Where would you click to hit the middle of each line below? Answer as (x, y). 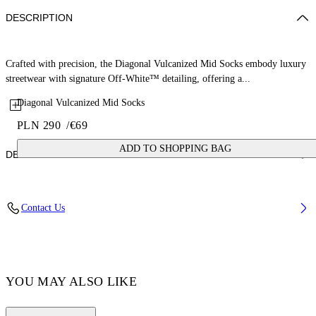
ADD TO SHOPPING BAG (175, 149)
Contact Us (43, 208)
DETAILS (26, 154)
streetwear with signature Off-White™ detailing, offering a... (128, 79)
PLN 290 (39, 126)
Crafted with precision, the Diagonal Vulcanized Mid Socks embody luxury (156, 64)
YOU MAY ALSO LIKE (72, 281)
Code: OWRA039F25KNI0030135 (86, 223)
